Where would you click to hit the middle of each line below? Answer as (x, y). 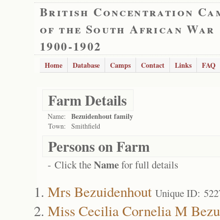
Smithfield (86, 126)
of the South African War (127, 29)
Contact (153, 65)
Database (86, 65)
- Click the (71, 165)
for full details (149, 165)
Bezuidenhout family (102, 116)
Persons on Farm (99, 146)
